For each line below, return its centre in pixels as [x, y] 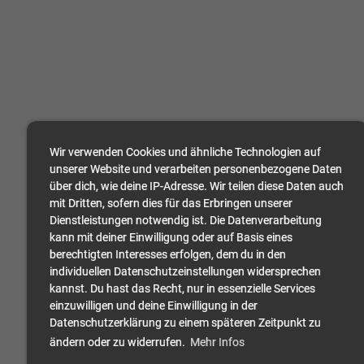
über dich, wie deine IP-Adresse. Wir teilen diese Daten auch [197, 186]
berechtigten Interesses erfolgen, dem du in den [168, 255]
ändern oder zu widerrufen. [119, 342]
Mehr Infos [217, 342]
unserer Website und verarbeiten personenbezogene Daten [196, 169]
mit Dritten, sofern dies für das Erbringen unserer [171, 204]
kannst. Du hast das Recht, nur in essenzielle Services [182, 289]
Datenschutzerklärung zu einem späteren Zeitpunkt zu [185, 323]
